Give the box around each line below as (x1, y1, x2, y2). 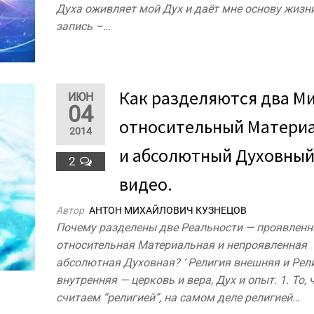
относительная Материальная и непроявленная (56, 238, 308, 252)
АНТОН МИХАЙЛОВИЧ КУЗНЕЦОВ (89, 204, 247, 216)
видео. (119, 172, 173, 196)
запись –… (56, 19, 111, 33)
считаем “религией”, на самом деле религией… (56, 290, 301, 304)
